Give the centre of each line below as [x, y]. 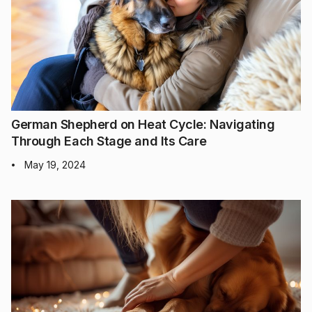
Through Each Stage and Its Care [109, 141]
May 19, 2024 [55, 165]
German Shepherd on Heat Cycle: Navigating [143, 125]
